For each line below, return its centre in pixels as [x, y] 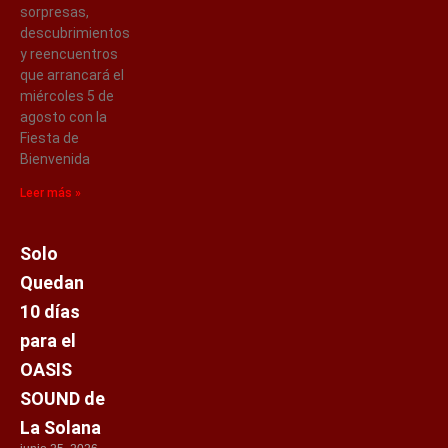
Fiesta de [49, 137]
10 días [50, 311]
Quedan [52, 282]
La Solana [60, 427]
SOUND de [62, 398]
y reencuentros [69, 53]
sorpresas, [54, 11]
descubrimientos [75, 32]
